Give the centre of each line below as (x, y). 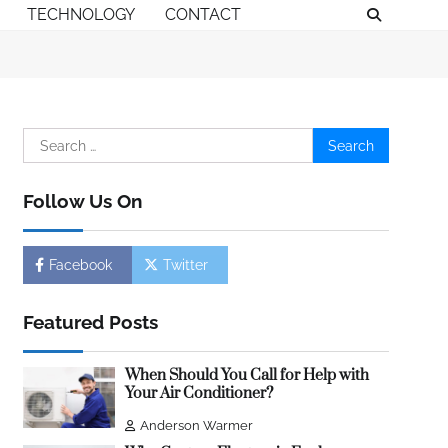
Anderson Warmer (196, 426)
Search (48, 138)
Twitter (185, 265)
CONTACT (203, 14)
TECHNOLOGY (81, 14)
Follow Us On (82, 201)
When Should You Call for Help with (246, 375)
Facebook (80, 265)
